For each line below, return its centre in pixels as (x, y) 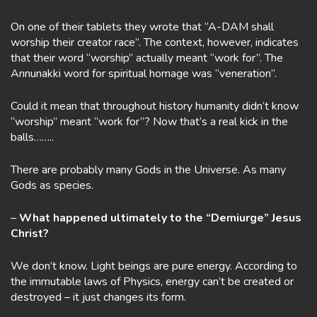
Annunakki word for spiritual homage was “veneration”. (144, 74)
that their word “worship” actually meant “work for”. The (147, 58)
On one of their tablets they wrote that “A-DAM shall (142, 27)
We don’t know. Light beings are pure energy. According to (154, 266)
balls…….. (32, 137)
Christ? (30, 234)
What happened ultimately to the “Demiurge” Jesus (160, 218)
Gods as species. (52, 185)
